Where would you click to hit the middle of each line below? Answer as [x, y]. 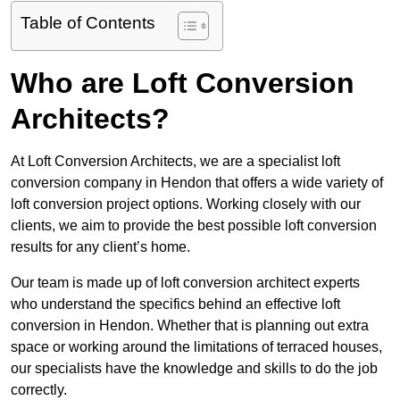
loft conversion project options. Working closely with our [186, 204]
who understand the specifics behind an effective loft [175, 304]
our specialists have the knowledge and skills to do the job [194, 369]
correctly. [39, 390]
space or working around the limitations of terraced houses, [196, 347]
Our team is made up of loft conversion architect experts [185, 283]
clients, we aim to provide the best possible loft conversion [194, 226]
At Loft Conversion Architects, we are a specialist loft [175, 162]
